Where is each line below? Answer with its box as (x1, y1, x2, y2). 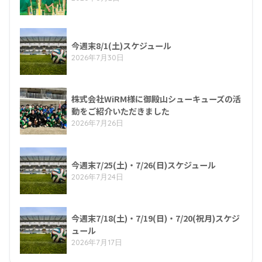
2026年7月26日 (71, 118, 123, 128)
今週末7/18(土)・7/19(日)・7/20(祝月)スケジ (71, 212, 240, 225)
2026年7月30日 (71, 53, 124, 63)
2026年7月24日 (71, 172, 123, 182)
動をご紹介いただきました (71, 105, 170, 118)
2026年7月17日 (71, 237, 122, 247)
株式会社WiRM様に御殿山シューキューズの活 (71, 93, 241, 105)
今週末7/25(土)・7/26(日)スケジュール (71, 159, 216, 171)
